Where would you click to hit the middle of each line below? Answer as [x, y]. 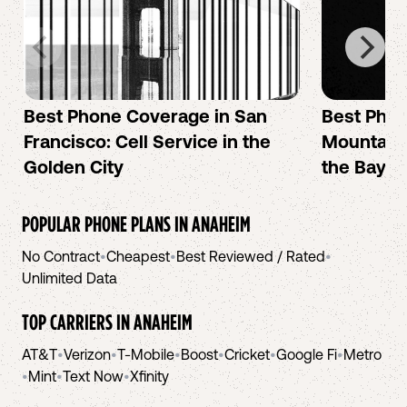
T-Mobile [146, 354]
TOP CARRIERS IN [78, 322]
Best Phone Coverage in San [145, 116]
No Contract [61, 256]
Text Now [93, 376]
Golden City [74, 167]
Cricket [247, 354]
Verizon [87, 354]
